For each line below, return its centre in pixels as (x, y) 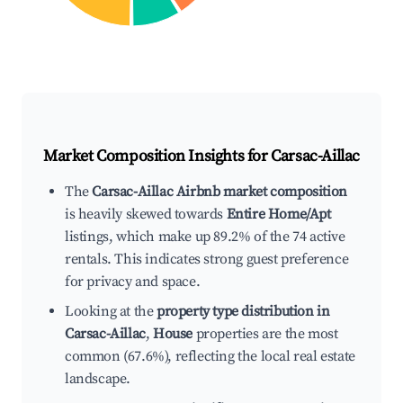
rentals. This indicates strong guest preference (207, 260)
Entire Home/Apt (278, 215)
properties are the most (265, 334)
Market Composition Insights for (157, 157)
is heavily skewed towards (146, 215)
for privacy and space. (133, 282)
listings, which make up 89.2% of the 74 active (205, 237)
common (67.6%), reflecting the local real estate (210, 357)
